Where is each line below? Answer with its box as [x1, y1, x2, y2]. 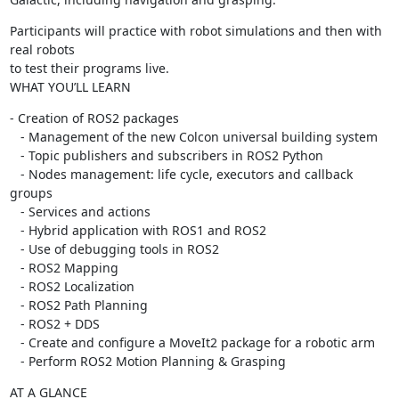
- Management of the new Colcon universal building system [9, 128, 20, 145]
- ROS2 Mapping [9, 259, 20, 276]
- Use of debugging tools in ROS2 [9, 240, 20, 257]
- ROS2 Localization [9, 278, 20, 295]
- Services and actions [9, 203, 20, 220]
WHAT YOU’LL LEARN [9, 78, 131, 95]
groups [9, 184, 53, 201]
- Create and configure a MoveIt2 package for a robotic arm [9, 334, 20, 351]
